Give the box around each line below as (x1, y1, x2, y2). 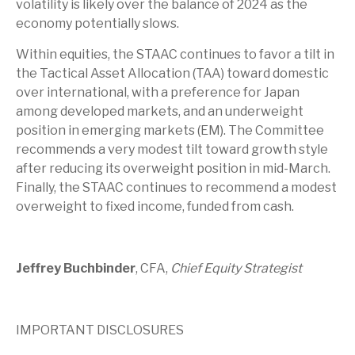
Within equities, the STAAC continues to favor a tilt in (16, 46, 334, 62)
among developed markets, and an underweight (16, 103, 303, 119)
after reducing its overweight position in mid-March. (16, 160, 330, 176)
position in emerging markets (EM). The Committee (16, 122, 324, 138)
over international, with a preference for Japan (16, 84, 300, 100)
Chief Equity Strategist (170, 260, 302, 276)
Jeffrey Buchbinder (16, 260, 136, 276)
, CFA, (136, 260, 170, 276)
